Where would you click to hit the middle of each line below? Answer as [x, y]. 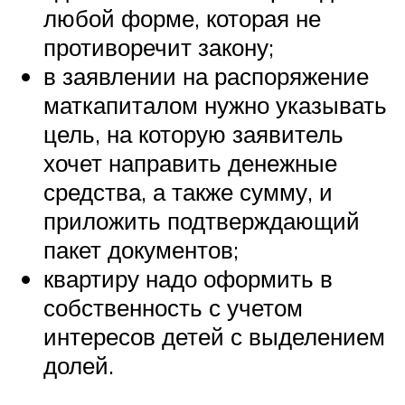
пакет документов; [141, 250]
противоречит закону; [159, 47]
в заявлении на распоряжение [206, 76]
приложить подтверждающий [202, 221]
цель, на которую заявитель [193, 134]
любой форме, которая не [182, 19]
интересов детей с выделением [214, 337]
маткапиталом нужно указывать [215, 105]
